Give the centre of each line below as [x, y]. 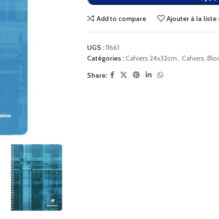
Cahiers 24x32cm [151, 58]
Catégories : [105, 58]
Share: [97, 75]
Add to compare [121, 18]
